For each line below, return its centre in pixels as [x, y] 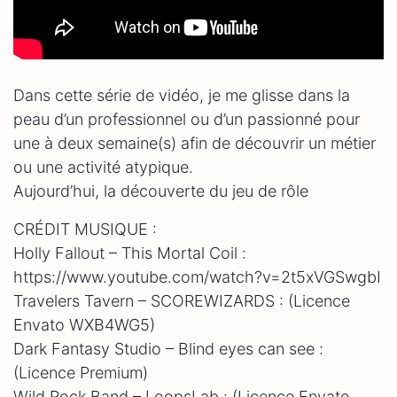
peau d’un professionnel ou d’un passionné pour [187, 119]
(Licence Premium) [81, 372]
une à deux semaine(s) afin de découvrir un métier [195, 143]
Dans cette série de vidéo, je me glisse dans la [182, 95]
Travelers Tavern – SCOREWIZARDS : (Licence [182, 300]
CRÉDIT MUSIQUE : [85, 229]
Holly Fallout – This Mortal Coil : [130, 253]
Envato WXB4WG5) [84, 324]
